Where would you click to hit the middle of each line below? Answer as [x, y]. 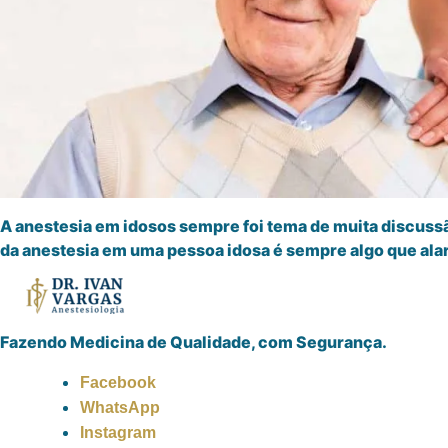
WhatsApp [120, 407]
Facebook [118, 382]
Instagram [118, 432]
